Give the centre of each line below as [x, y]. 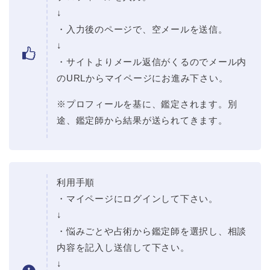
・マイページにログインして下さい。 [137, 199]
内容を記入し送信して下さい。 [123, 248]
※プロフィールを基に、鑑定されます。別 [147, 104]
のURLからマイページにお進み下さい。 [143, 78]
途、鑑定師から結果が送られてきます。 [142, 121]
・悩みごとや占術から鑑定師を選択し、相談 [152, 231]
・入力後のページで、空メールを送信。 [142, 30]
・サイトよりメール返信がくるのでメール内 [152, 62]
